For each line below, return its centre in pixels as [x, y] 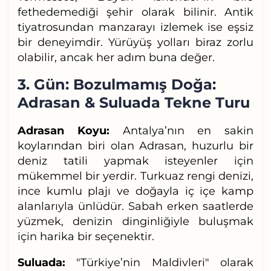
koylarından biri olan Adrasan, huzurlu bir [135, 145]
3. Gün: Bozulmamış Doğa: [116, 84]
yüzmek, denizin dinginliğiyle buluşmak [135, 221]
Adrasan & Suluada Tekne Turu [133, 102]
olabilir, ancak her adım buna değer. [116, 57]
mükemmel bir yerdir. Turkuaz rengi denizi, [135, 176]
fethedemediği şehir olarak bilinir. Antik [135, 12]
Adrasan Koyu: [63, 130]
